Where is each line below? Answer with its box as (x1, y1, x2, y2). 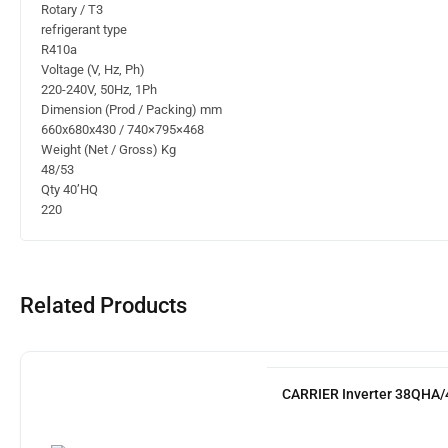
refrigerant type (41, 22, 127, 38)
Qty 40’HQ (41, 182, 98, 198)
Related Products (20, 293, 187, 319)
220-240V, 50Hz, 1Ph (41, 82, 157, 98)
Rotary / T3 (41, 2, 103, 18)
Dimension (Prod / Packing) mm (41, 102, 222, 118)
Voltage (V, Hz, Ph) (41, 62, 145, 78)
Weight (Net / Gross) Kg (41, 142, 176, 158)
